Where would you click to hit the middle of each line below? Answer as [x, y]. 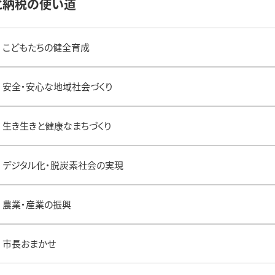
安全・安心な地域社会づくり [57, 87]
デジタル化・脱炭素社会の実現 [63, 165]
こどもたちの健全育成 [46, 47]
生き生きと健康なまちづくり [57, 126]
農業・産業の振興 [37, 204]
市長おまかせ [29, 244]
